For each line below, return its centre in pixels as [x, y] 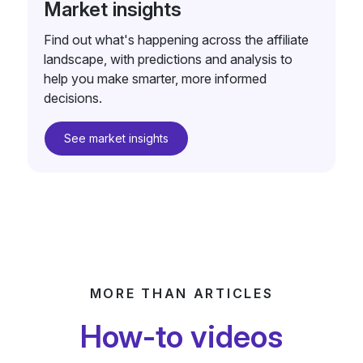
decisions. [73, 98]
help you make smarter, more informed [155, 78]
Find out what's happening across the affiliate [176, 39]
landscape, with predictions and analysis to [168, 59]
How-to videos [181, 336]
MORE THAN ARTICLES [181, 293]
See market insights [116, 138]
